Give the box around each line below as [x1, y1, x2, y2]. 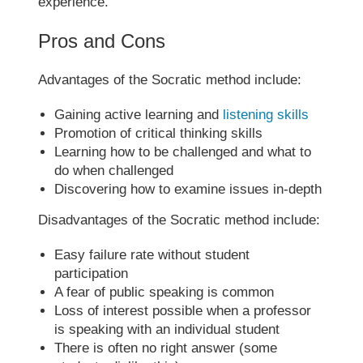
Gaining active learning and [54, 106, 224, 122]
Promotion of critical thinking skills [54, 125, 263, 141]
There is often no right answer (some [54, 340, 278, 356]
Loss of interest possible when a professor [54, 302, 312, 318]
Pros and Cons [38, 29, 166, 52]
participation [54, 265, 129, 281]
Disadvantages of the [38, 211, 171, 228]
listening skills [223, 106, 310, 122]
